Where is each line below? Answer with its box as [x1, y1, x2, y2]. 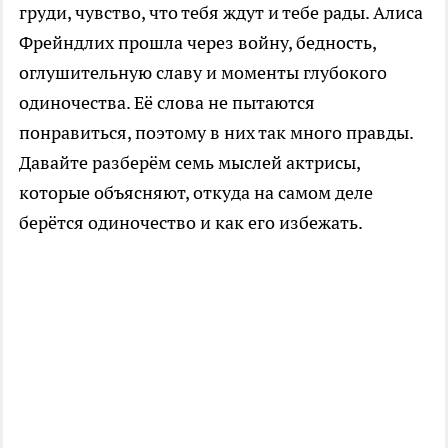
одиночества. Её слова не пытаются [19, 90, 315, 114]
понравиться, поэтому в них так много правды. [19, 120, 413, 144]
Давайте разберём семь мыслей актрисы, [19, 150, 360, 174]
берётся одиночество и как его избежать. [19, 210, 363, 234]
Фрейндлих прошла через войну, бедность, [19, 30, 376, 54]
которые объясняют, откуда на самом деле [19, 180, 373, 204]
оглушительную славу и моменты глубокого [19, 60, 387, 84]
